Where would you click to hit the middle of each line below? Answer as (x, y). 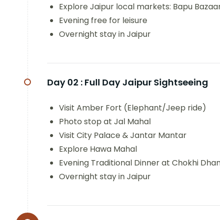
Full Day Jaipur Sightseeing (146, 82)
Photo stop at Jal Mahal (105, 122)
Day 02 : (65, 82)
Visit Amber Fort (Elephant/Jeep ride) (133, 108)
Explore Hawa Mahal (98, 149)
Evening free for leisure (103, 21)
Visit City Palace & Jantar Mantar (123, 136)
